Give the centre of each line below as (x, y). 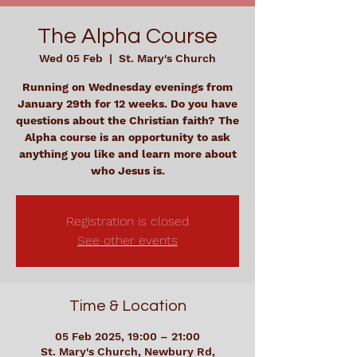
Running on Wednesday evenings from (127, 87)
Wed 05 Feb (71, 58)
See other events (127, 240)
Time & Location (127, 306)
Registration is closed (127, 221)
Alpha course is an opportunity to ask (127, 137)
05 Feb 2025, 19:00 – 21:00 (127, 336)
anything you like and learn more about (127, 154)
